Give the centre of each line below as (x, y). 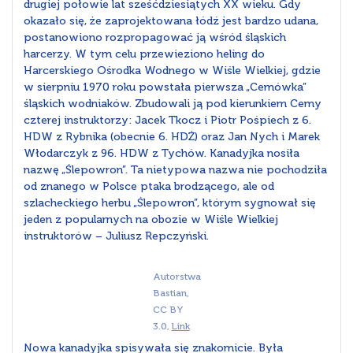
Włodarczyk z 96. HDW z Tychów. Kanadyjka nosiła (162, 154)
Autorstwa (176, 277)
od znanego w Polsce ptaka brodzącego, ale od (149, 187)
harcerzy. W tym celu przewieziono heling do (144, 54)
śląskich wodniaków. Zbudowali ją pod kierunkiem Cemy (173, 104)
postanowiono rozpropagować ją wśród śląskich (155, 38)
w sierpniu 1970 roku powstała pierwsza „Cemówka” (165, 87)
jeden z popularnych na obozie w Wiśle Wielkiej (151, 220)
